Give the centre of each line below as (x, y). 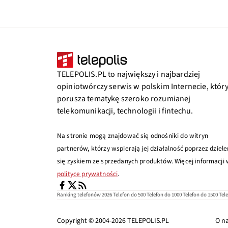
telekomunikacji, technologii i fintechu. (125, 111)
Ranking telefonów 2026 (84, 195)
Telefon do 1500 (200, 195)
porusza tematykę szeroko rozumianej (124, 99)
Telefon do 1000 (164, 195)
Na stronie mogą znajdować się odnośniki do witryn (133, 136)
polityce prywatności (88, 174)
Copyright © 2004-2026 (92, 221)
